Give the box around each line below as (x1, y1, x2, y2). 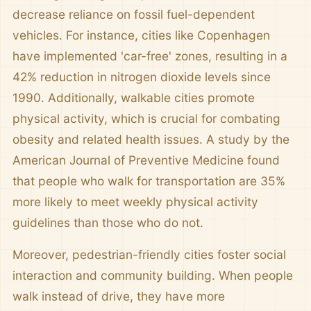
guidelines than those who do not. (12, 215, 203, 230)
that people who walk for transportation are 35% (12, 174, 285, 188)
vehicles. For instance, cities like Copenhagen (12, 28, 270, 42)
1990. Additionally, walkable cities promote (12, 90, 255, 105)
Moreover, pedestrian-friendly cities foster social (12, 247, 286, 262)
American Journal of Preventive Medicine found (12, 153, 280, 167)
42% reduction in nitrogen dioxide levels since (12, 69, 271, 84)
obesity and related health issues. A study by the (12, 132, 289, 146)
